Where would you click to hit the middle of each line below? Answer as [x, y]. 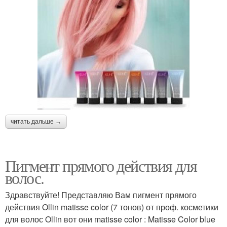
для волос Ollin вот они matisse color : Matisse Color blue [110, 219]
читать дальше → [36, 122]
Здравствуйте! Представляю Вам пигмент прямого [101, 195]
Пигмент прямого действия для [101, 166]
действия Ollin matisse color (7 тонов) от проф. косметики [112, 207]
